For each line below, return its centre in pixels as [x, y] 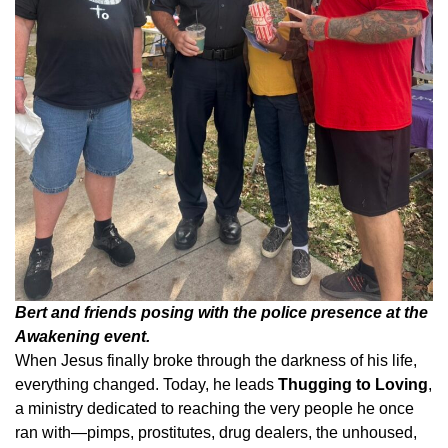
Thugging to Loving [353, 384]
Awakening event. [82, 336]
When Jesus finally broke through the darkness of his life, [216, 360]
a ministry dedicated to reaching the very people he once [214, 408]
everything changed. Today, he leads [146, 384]
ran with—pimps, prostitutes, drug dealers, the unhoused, [216, 432]
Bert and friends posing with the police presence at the [221, 312]
